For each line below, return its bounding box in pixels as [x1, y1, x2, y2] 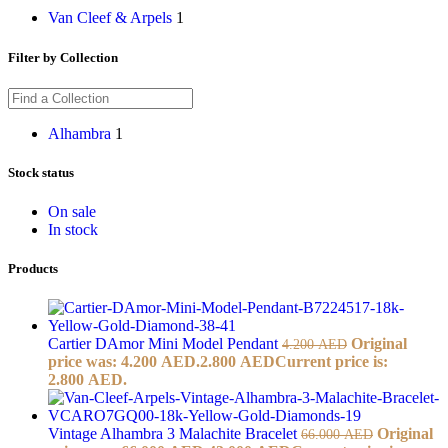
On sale [48, 203, 96, 221]
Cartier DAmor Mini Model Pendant [48, 335, 282, 353]
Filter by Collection [8, 49, 118, 65]
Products [8, 261, 58, 277]
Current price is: [275, 353, 388, 371]
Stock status [8, 164, 74, 180]
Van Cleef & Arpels [48, 9, 172, 27]
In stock [48, 221, 98, 239]
